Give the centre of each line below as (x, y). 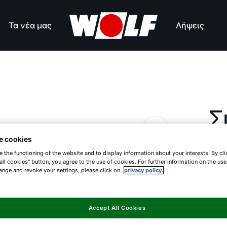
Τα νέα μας (30, 25)
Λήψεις (190, 25)
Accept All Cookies (117, 208)
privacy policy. (144, 170)
